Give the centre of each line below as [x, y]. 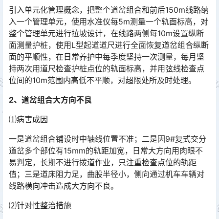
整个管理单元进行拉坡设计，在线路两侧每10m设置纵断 [106, 33]
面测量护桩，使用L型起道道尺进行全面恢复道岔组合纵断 [109, 45]
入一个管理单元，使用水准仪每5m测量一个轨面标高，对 [109, 22]
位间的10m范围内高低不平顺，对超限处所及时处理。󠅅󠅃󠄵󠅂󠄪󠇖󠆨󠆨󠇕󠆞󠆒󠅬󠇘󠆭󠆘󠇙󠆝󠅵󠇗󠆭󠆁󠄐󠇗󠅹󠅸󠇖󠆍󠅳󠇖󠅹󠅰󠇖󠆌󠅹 [102, 80]
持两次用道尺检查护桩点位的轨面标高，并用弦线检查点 [107, 68]
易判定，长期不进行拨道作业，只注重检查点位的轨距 [103, 162]
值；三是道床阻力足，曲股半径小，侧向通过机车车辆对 [107, 174]
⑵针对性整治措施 [40, 205]
